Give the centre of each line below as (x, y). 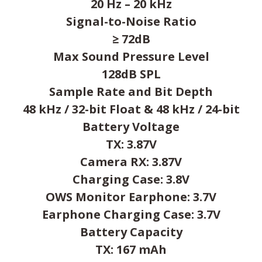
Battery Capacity (131, 232)
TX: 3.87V (131, 144)
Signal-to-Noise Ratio (131, 21)
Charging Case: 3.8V (131, 179)
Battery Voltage (131, 127)
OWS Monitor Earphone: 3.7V (131, 197)
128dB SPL (131, 74)
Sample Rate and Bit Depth (131, 92)
